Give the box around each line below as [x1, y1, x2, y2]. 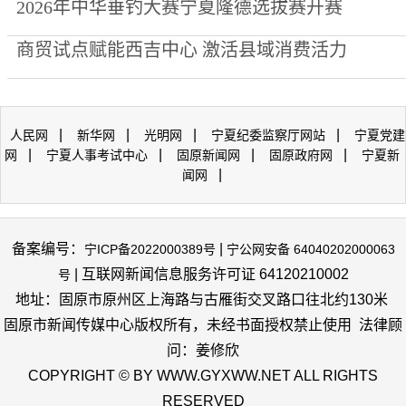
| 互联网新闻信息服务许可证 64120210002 [70, 266, 349, 282]
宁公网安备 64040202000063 [226, 242, 395, 256]
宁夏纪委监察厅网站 [211, 128, 325, 142]
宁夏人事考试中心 [46, 148, 148, 162]
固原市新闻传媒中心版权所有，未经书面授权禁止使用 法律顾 [4, 317, 402, 333]
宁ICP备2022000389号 [83, 242, 216, 256]
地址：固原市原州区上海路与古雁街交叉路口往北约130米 [14, 292, 391, 307]
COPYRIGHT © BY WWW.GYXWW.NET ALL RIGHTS [28, 368, 378, 383]
